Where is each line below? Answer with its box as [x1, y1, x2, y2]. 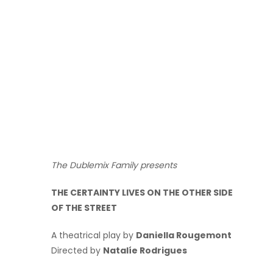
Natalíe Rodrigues [103, 244, 187, 257]
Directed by [51, 244, 103, 257]
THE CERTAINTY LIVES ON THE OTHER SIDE [51, 186, 233, 199]
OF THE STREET [51, 201, 117, 214]
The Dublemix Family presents [51, 158, 177, 171]
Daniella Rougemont [136, 229, 232, 241]
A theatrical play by [51, 229, 136, 241]
